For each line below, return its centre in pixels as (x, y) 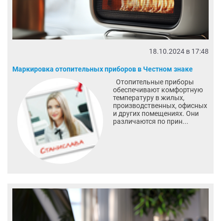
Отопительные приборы (153, 82)
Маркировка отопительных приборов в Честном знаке (103, 69)
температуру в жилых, (148, 98)
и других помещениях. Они (156, 114)
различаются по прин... (150, 122)
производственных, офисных (160, 106)
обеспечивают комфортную (158, 90)
